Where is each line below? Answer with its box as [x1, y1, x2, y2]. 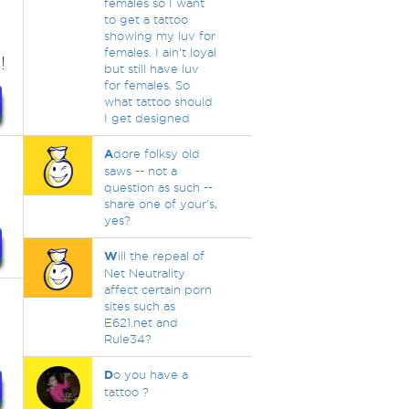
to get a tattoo [103, 13, 188, 26]
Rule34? [103, 332, 152, 345]
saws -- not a [103, 164, 177, 177]
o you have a [112, 368, 188, 381]
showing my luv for [103, 29, 215, 42]
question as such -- [103, 181, 213, 194]
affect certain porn [103, 283, 212, 296]
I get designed [103, 111, 190, 124]
